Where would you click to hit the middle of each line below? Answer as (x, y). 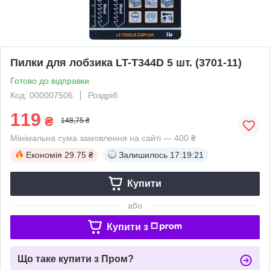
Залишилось (143, 155)
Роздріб (103, 95)
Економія (44, 155)
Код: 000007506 (42, 95)
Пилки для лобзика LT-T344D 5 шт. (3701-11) (126, 62)
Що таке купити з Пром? (76, 259)
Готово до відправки (50, 80)
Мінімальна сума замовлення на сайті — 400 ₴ (103, 138)
